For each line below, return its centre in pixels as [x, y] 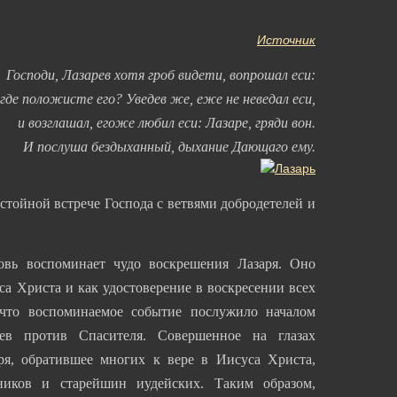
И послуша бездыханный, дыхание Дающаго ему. [169, 146]
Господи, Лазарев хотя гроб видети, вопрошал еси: [161, 74]
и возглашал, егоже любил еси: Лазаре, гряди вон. [167, 122]
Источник [286, 39]
